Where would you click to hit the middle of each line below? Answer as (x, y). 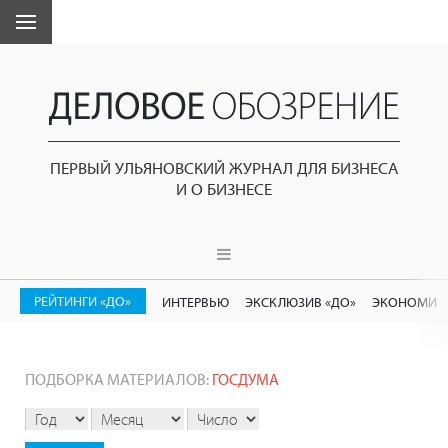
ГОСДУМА (245, 378)
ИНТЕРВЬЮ (195, 301)
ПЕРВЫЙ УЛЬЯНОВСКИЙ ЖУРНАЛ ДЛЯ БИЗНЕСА (224, 167)
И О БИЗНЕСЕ (224, 188)
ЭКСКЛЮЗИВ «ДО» (300, 301)
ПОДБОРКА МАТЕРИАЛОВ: (118, 378)
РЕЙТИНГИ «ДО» (83, 301)
